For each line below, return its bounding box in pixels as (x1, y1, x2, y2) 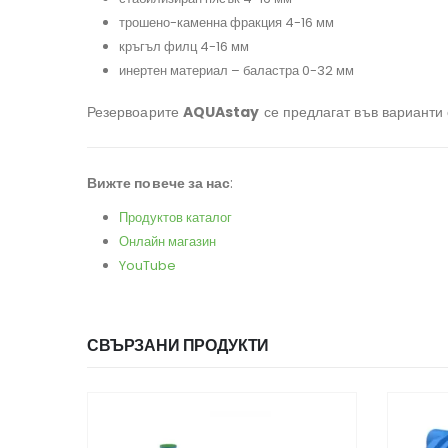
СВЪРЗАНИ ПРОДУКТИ (87, 334, 270, 358)
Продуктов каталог (119, 208, 232, 228)
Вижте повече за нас (87, 173, 231, 194)
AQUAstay (182, 102, 260, 123)
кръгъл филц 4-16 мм (119, 37, 249, 57)
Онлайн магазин (119, 232, 216, 252)
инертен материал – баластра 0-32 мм (119, 61, 354, 81)
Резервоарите (87, 102, 183, 123)
